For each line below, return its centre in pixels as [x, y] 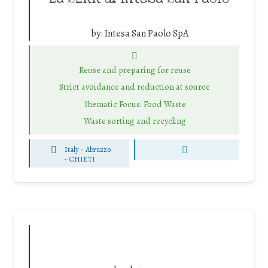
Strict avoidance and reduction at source [135, 87]
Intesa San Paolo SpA [146, 33]
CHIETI [82, 159]
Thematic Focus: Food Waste [135, 104]
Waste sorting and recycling [135, 121]
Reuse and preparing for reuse [135, 70]
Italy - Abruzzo [87, 150]
